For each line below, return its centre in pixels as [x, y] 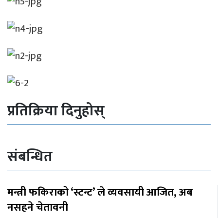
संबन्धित [30, 157]
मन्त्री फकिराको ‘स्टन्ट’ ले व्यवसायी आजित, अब [100, 193]
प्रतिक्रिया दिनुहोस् [56, 111]
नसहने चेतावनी [38, 208]
